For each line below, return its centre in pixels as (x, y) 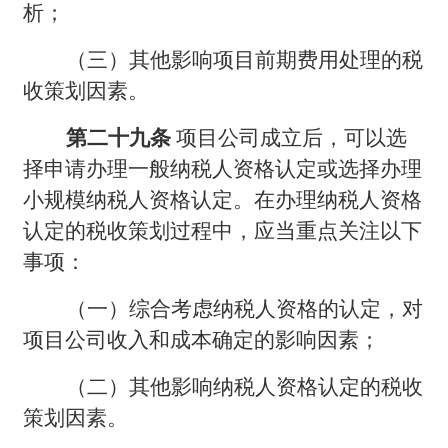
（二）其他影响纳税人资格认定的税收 (245, 386)
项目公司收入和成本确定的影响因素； (202, 339)
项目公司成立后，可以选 (292, 137)
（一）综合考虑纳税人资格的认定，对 (245, 308)
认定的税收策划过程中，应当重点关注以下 (223, 230)
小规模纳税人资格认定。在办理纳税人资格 (223, 199)
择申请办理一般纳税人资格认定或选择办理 (223, 168)
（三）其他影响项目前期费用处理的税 (245, 59)
